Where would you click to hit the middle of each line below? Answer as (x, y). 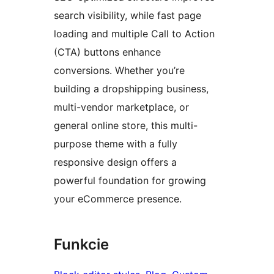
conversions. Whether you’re (119, 71)
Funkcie (81, 245)
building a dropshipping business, (131, 89)
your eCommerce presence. (118, 199)
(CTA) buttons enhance (107, 52)
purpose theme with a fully (116, 144)
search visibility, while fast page (128, 16)
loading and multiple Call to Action (134, 34)
